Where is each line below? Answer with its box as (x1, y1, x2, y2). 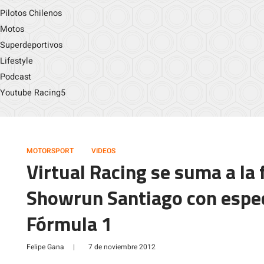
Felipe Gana (27, 242, 64, 252)
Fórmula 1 (27, 209, 113, 239)
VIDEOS (91, 146, 115, 156)
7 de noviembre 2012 (88, 242, 156, 252)
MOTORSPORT (27, 146, 74, 156)
